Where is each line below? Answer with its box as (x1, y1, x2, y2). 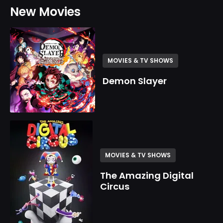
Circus (100, 180, 129, 193)
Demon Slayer (103, 74, 167, 87)
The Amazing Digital (100, 169, 194, 182)
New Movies (10, 3, 81, 20)
